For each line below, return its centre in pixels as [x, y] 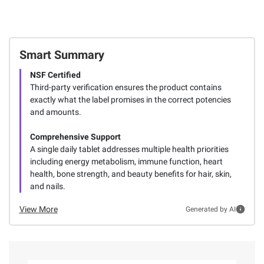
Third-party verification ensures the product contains [126, 87]
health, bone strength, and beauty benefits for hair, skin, [131, 174]
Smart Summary [62, 55]
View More [38, 209]
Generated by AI [210, 209]
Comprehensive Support [75, 136]
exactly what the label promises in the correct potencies [130, 99]
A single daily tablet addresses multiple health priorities [129, 149]
